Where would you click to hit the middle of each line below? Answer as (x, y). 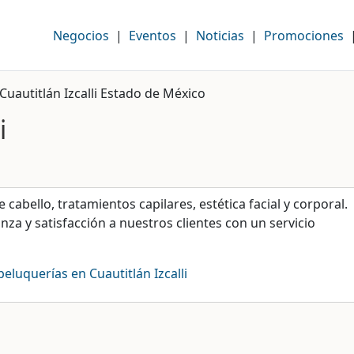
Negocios (81, 35)
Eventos (152, 35)
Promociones (303, 35)
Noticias (220, 35)
